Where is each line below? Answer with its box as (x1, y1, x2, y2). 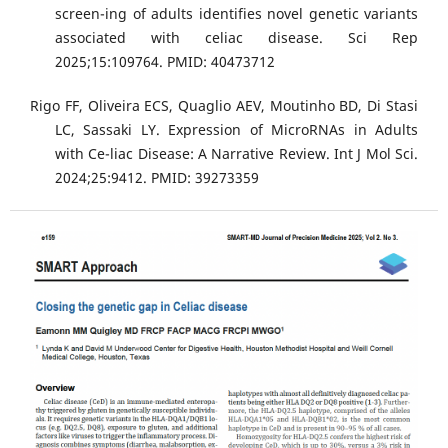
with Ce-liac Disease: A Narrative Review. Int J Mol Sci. (55, 144, 418, 164)
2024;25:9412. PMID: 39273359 (55, 168, 259, 188)
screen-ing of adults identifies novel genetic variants (55, 4, 418, 24)
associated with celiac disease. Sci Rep (55, 28, 418, 48)
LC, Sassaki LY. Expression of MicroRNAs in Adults (55, 120, 418, 140)
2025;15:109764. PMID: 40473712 (55, 52, 275, 72)
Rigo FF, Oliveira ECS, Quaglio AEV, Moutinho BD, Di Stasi (30, 96, 418, 116)
